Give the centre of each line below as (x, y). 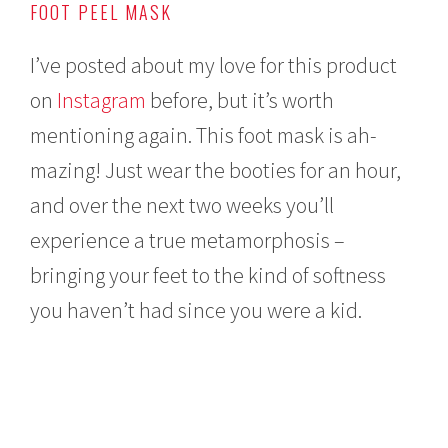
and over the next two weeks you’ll (182, 204)
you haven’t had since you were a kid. (196, 309)
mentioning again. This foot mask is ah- (204, 134)
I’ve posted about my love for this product (214, 64)
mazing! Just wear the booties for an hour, (216, 169)
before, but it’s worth (240, 99)
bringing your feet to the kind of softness (208, 274)
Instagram (102, 99)
